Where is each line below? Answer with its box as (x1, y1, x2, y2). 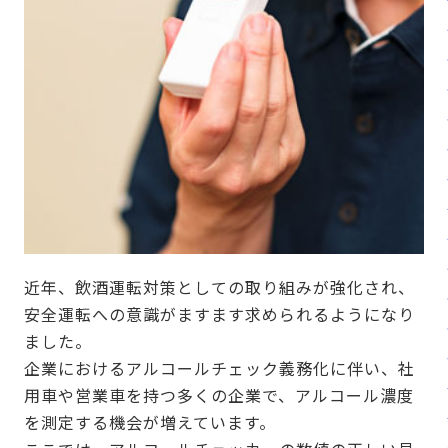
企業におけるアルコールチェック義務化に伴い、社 (24, 356, 415, 381)
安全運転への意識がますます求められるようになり (24, 302, 415, 327)
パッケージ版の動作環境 (48, 50, 247, 75)
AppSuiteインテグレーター (48, 86, 274, 111)
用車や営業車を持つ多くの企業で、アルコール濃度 (24, 383, 414, 408)
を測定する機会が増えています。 (24, 410, 276, 435)
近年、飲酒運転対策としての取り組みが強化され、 (24, 275, 415, 300)
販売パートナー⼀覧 (48, 5, 211, 30)
